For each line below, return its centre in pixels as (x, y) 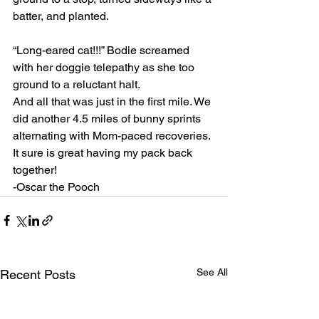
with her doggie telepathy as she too (105, 67)
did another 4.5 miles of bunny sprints (108, 119)
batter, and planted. (61, 16)
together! (35, 170)
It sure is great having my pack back (104, 153)
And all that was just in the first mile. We (113, 101)
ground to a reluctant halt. (77, 84)
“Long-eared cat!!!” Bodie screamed (103, 50)
